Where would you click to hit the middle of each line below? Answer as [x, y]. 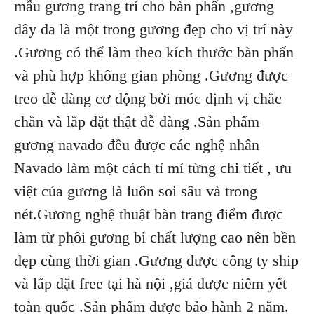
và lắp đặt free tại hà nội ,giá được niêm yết [150, 283]
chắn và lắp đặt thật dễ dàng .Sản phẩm [137, 121]
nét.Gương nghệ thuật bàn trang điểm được [149, 214]
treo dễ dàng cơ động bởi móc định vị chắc [148, 98]
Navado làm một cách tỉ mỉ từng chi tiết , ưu [153, 168]
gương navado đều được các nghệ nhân [137, 144]
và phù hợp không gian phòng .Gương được [151, 75]
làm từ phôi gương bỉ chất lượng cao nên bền [155, 237]
